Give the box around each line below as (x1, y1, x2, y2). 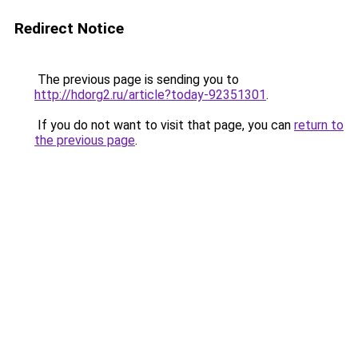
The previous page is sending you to (34, 72, 239, 87)
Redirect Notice (14, 19, 124, 38)
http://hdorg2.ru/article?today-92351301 (34, 87, 266, 102)
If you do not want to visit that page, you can (34, 117, 294, 133)
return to (294, 117, 344, 133)
